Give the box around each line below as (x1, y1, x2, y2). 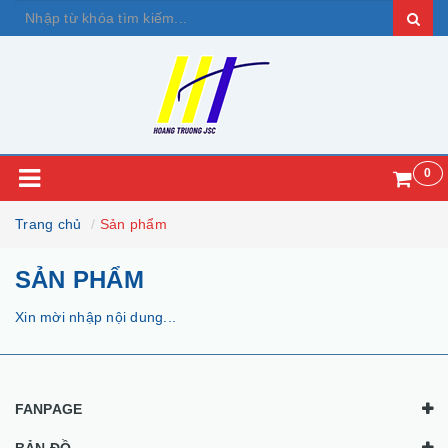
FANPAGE (15, 401, 82, 417)
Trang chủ (15, 216, 82, 232)
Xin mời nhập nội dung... (15, 309, 176, 325)
